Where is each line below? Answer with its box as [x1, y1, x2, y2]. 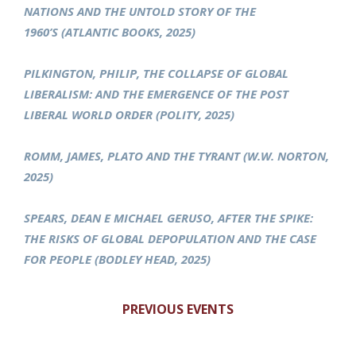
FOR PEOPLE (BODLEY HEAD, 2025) [24, 251, 211, 268]
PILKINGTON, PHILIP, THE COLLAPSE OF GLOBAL [24, 65, 288, 82]
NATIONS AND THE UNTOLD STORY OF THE [24, 3, 256, 20]
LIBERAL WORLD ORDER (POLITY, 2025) [24, 106, 234, 123]
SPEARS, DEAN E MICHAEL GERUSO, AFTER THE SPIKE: [24, 210, 313, 226]
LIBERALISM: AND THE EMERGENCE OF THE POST [24, 86, 288, 103]
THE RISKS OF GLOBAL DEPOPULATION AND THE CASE [24, 230, 316, 247]
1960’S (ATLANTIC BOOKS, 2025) [24, 24, 195, 41]
